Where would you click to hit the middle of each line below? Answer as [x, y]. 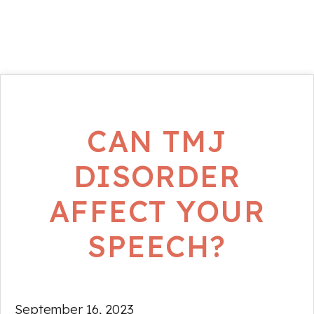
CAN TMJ [157, 141]
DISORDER [157, 176]
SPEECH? [157, 246]
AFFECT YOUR [157, 211]
